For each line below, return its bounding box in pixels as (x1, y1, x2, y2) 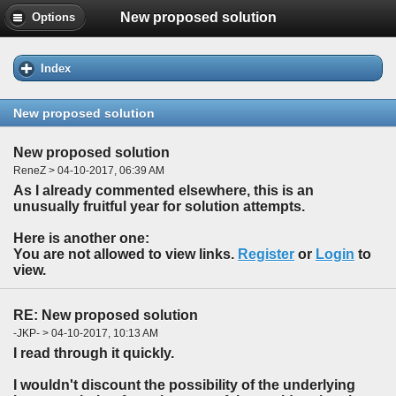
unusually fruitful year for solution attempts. (13, 199, 305, 215)
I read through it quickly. (13, 345, 174, 361)
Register (238, 247, 294, 263)
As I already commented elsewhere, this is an (13, 183, 314, 199)
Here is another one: (13, 231, 149, 247)
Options (32, 11, 75, 24)
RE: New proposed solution (13, 308, 198, 324)
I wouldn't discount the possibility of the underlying (13, 377, 355, 392)
